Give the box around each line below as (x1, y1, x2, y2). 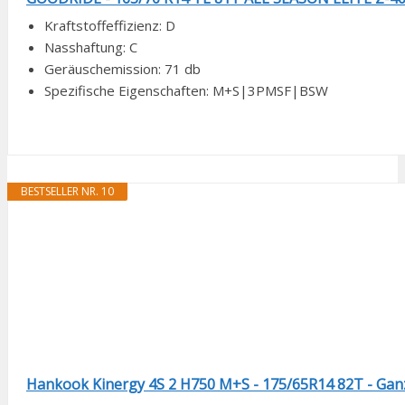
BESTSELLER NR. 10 (21, 183, 114, 199)
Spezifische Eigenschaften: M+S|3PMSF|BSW (44, 80, 328, 99)
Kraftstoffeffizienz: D (44, 15, 175, 34)
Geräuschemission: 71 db (44, 59, 201, 78)
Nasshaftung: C (44, 37, 137, 56)
